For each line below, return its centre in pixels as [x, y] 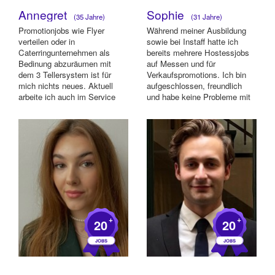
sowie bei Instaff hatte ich [192, 41]
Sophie [167, 15]
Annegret [44, 15]
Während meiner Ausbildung [196, 30]
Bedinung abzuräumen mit [65, 63]
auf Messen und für [181, 63]
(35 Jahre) [87, 17]
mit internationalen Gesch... [68, 107]
